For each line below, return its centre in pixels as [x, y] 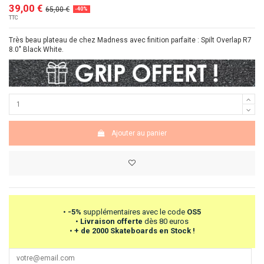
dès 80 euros [166, 221]
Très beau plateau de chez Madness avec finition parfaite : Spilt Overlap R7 [130, 40]
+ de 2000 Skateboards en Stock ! [134, 230]
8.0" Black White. [36, 49]
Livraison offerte [111, 221]
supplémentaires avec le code [135, 212]
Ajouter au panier [139, 133]
